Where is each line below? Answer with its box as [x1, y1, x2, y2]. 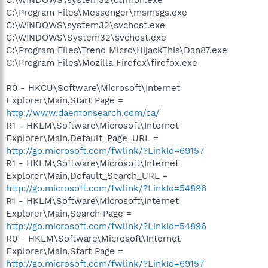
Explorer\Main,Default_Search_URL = [6, 170, 168, 181]
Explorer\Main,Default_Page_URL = [6, 132, 159, 144]
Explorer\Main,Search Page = [6, 208, 132, 219]
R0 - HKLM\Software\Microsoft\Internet [6, 233, 181, 244]
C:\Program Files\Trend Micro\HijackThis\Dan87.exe [6, 44, 227, 56]
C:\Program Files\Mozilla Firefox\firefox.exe [6, 57, 197, 68]
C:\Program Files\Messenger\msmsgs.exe [6, 7, 187, 18]
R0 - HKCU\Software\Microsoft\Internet [6, 82, 180, 93]
